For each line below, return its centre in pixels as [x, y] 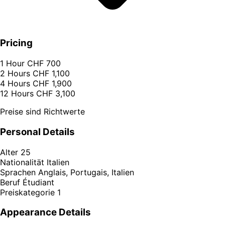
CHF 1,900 [52, 84]
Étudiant [38, 182]
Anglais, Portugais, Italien [86, 172]
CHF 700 [44, 64]
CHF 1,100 [51, 74]
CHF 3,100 [56, 94]
